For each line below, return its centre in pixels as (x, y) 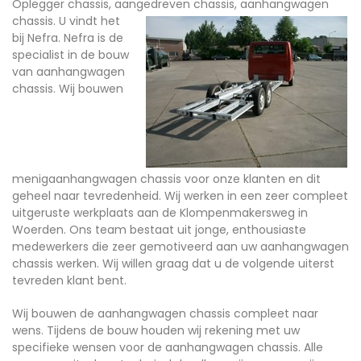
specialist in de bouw (71, 55)
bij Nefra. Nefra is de (68, 38)
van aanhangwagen (68, 72)
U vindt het (89, 21)
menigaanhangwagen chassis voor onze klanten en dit (166, 179)
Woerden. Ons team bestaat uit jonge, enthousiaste (159, 230)
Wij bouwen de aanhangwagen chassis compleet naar (165, 313)
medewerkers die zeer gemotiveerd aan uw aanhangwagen (180, 247)
